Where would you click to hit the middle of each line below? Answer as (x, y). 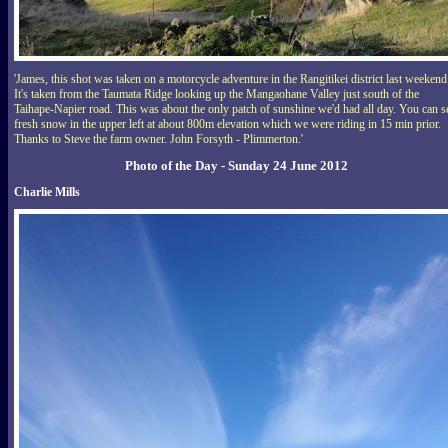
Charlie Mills (47, 191)
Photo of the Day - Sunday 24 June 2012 (236, 165)
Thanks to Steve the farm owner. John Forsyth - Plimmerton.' (158, 138)
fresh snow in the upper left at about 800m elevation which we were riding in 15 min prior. (227, 123)
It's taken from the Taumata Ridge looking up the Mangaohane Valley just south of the (216, 93)
